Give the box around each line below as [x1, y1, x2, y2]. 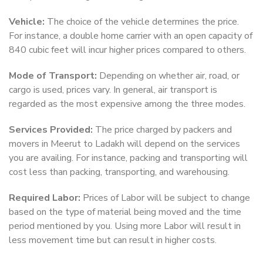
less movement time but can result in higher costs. [9, 234, 217, 247]
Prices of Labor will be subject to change [80, 191, 250, 205]
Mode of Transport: [9, 69, 97, 83]
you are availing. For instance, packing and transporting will [9, 151, 248, 165]
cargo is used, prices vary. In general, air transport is [9, 83, 217, 97]
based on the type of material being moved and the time [9, 205, 241, 219]
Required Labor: [9, 191, 80, 205]
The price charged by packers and [93, 123, 232, 137]
